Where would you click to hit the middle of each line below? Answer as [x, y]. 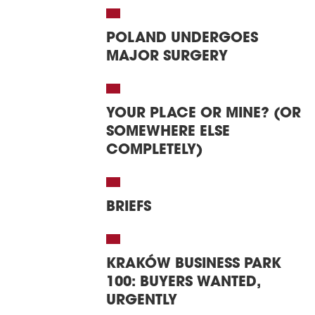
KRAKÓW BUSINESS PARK [194, 264]
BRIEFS [129, 207]
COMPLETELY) [154, 150]
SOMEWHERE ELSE [168, 132]
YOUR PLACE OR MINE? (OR [204, 114]
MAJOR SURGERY [167, 57]
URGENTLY [142, 301]
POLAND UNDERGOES [182, 39]
